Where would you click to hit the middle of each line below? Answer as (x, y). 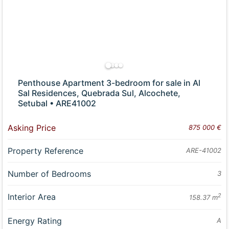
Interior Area (32, 197)
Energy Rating (35, 221)
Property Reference (46, 151)
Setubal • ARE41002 (57, 104)
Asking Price (32, 128)
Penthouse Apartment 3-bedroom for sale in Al (109, 83)
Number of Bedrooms (50, 174)
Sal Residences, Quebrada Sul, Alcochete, (99, 93)
